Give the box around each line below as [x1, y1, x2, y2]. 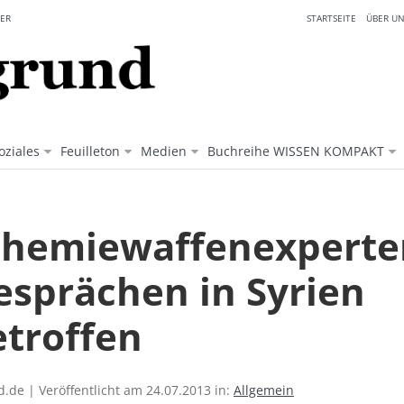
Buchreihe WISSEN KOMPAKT [207, 142, 384, 161]
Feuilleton [60, 142, 120, 161]
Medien [141, 142, 187, 161]
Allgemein [234, 381, 294, 399]
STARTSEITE [307, 12, 356, 24]
